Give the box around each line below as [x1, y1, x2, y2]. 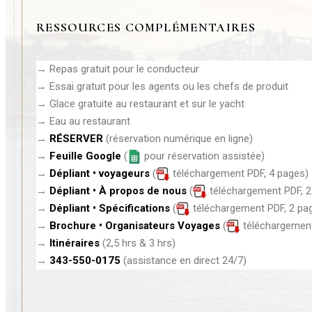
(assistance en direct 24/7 [123, 253, 243, 267]
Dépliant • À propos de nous [49, 184, 187, 197]
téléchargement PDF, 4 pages [170, 166, 305, 180]
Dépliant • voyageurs [49, 166, 150, 180]
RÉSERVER [49, 132, 103, 145]
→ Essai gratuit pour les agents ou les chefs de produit [36, 79, 288, 93]
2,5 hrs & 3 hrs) [106, 236, 175, 249]
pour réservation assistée [141, 149, 261, 162]
